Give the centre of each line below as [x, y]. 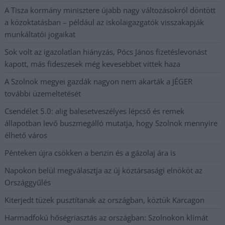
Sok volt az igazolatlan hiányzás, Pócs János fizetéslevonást [106, 51]
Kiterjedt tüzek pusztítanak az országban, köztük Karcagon [105, 200]
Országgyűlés [28, 182]
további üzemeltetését [43, 93]
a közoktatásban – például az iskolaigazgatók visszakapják [104, 22]
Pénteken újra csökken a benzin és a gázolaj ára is [90, 152]
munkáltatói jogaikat [40, 34]
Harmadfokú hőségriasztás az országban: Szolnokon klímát [106, 217]
